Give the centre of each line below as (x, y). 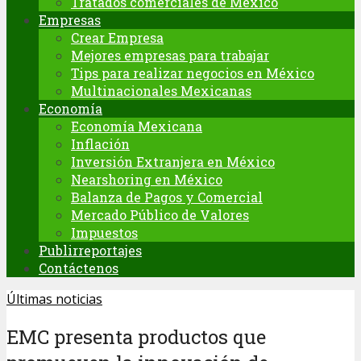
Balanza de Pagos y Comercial (167, 197)
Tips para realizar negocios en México (193, 73)
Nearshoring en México (147, 179)
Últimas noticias (54, 299)
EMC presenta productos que (136, 336)
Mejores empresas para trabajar (170, 55)
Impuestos (104, 232)
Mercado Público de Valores (160, 215)
